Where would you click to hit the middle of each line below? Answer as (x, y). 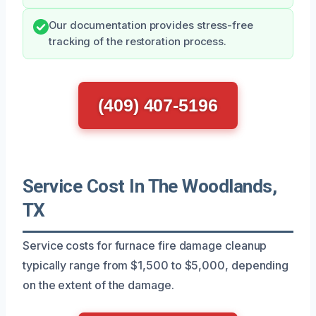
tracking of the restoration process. (138, 41)
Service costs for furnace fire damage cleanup (145, 245)
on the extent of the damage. (98, 285)
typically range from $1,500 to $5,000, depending (156, 265)
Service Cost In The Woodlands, (150, 186)
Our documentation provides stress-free (151, 25)
